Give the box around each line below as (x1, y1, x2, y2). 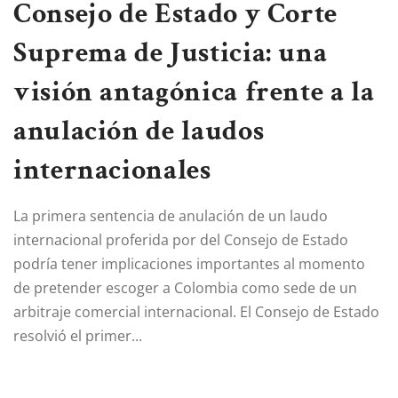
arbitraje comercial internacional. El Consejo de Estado (13, 301, 379, 322)
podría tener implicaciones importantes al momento (13, 253, 365, 274)
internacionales (13, 151, 211, 188)
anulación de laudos (13, 112, 265, 149)
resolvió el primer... (13, 325, 142, 346)
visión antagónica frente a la (13, 73, 375, 110)
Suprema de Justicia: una (13, 34, 328, 71)
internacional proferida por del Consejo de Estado (13, 229, 348, 250)
